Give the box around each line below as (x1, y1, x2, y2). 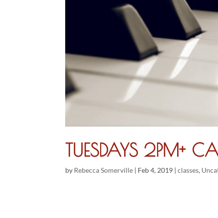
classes (178, 165, 199, 174)
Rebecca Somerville (74, 165, 133, 174)
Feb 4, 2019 (138, 165, 173, 174)
